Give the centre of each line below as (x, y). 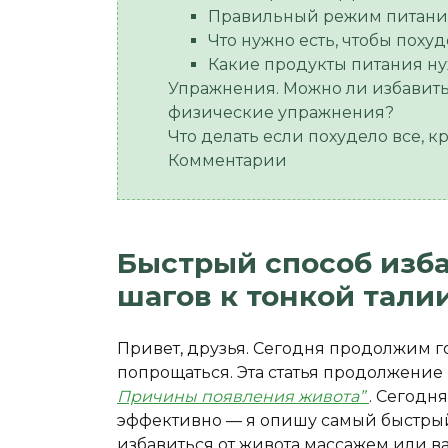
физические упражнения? (281, 112)
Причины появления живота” (241, 396)
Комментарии (227, 160)
